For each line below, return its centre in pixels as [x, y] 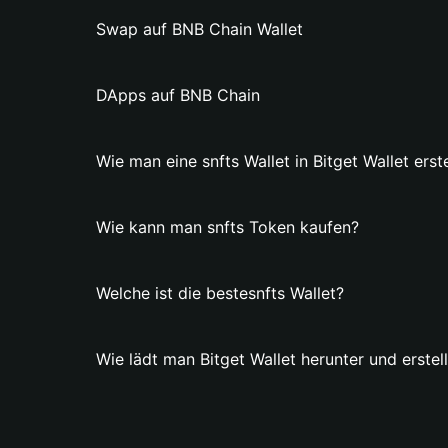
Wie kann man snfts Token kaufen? [227, 227]
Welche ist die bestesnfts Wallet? [220, 293]
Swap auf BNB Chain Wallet [199, 29]
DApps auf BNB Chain [178, 95]
